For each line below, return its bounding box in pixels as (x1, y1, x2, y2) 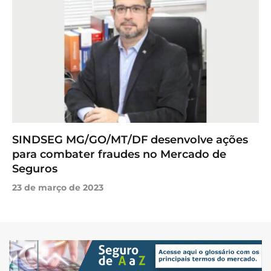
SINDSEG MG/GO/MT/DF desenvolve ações (12, 133, 248, 147)
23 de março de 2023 (12, 182, 103, 194)
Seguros (12, 162, 57, 176)
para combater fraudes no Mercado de (12, 148, 226, 162)
